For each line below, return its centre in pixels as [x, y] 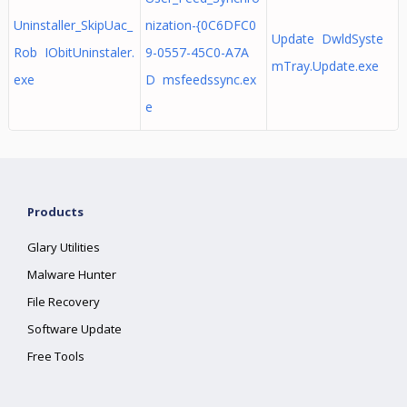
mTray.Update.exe [325, 66]
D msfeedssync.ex [200, 79]
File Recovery [64, 302]
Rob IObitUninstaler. [74, 52]
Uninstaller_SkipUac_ [73, 25]
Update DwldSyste [327, 39]
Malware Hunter [72, 274]
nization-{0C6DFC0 [200, 25]
